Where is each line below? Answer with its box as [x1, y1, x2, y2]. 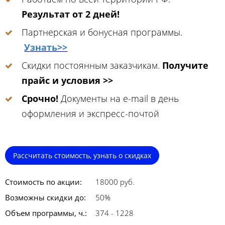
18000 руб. [95, 176, 135, 187]
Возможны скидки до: [5, 192, 86, 202]
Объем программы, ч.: [5, 207, 87, 218]
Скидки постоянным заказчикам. [22, 59, 163, 71]
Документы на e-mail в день [58, 92, 179, 104]
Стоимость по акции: [5, 176, 82, 187]
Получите [162, 59, 209, 71]
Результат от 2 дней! [22, 8, 120, 20]
